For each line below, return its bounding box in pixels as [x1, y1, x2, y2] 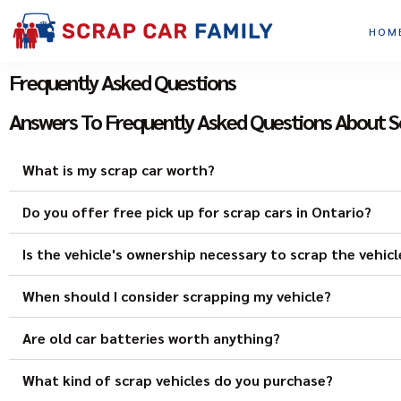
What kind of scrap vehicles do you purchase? [22, 371, 333, 389]
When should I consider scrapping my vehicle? [22, 286, 331, 305]
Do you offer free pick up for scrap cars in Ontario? [22, 202, 371, 221]
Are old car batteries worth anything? [22, 328, 280, 347]
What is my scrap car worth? [22, 160, 215, 179]
